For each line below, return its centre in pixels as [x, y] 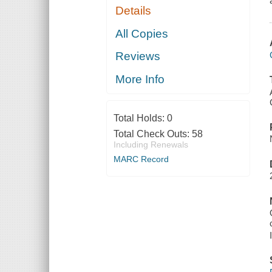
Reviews [138, 56]
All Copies [142, 33]
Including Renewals [151, 144]
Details [134, 11]
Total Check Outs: [152, 134]
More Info [140, 79]
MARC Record [141, 159]
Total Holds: [140, 118]
